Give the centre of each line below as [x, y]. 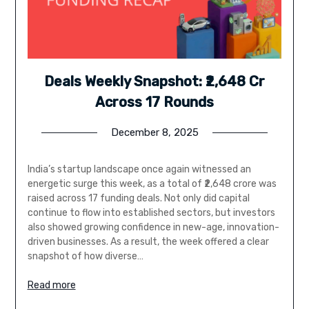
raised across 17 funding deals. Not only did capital [138, 198]
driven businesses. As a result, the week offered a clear [148, 241]
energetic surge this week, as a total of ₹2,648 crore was [152, 183]
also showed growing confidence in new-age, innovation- [153, 227]
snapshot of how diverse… [85, 256]
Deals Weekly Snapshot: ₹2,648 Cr [154, 81]
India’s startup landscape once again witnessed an [139, 169]
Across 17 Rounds [154, 102]
